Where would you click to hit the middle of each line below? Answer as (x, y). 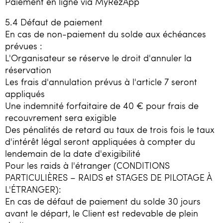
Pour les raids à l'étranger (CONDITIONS (87, 166)
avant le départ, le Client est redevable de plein (102, 213)
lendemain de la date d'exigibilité (73, 154)
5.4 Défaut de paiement (54, 22)
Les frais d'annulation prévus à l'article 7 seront (101, 82)
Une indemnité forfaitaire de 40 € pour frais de (102, 106)
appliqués (25, 94)
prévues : (24, 46)
